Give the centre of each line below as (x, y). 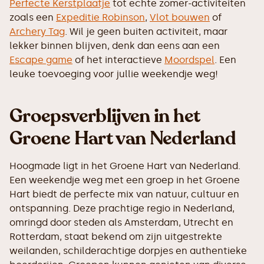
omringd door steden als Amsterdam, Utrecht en (121, 222)
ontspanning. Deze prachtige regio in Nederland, (122, 208)
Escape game (41, 60)
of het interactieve (118, 60)
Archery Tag (37, 32)
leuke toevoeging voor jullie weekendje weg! (114, 74)
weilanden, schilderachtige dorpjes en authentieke (128, 251)
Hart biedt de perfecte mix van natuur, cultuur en (124, 194)
